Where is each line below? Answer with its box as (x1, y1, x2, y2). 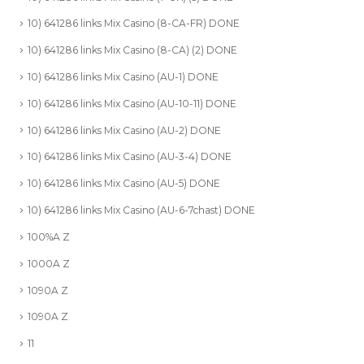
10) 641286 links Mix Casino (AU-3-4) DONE (28, 149, 232, 162)
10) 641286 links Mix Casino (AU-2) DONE (28, 123, 221, 136)
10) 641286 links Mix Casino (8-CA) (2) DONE (28, 42, 237, 55)
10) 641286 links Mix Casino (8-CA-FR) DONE (28, 15, 240, 28)
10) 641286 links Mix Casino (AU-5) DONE (28, 175, 220, 188)
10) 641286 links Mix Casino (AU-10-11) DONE (28, 96, 236, 109)
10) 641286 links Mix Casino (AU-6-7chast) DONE (28, 202, 255, 215)
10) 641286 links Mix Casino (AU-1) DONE (28, 69, 219, 82)
